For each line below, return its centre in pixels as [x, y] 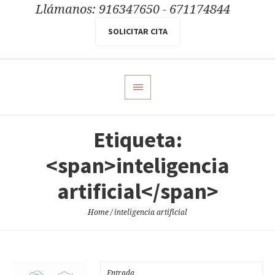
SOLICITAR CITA [137, 32]
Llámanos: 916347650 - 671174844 [133, 10]
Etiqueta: [137, 140]
